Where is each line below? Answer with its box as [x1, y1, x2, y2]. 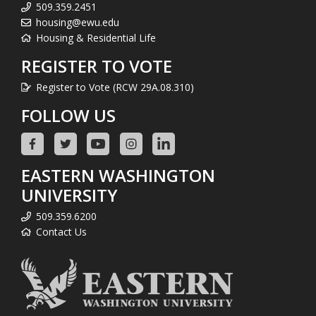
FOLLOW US [21, 103, 116, 127]
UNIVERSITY [21, 183, 118, 207]
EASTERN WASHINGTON [21, 163, 215, 187]
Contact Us [36, 224, 87, 238]
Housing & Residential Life [36, 30, 156, 44]
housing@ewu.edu [36, 15, 119, 29]
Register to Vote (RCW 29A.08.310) [36, 80, 194, 94]
